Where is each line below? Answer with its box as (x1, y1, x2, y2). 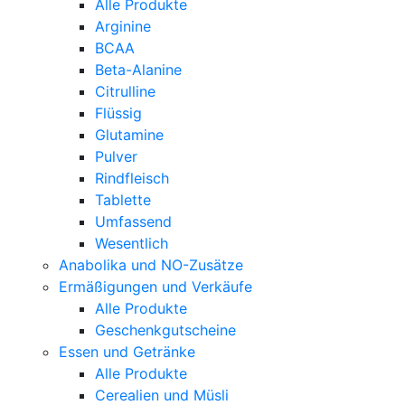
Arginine (95, 16, 151, 35)
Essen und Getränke (59, 342, 195, 361)
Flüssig (95, 103, 142, 122)
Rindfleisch (95, 168, 169, 187)
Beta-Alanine (95, 60, 182, 79)
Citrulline (95, 81, 155, 100)
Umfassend (95, 212, 172, 231)
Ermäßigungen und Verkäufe (59, 277, 252, 296)
